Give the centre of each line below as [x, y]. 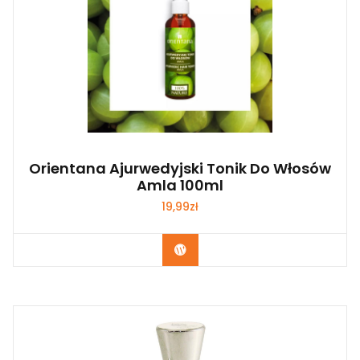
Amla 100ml [180, 185]
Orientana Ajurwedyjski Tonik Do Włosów [180, 168]
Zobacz [208, 250]
